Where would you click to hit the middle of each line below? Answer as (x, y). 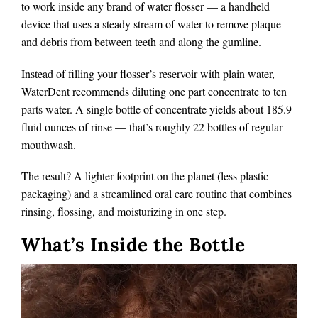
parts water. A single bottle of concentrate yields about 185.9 (157, 109)
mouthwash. (49, 144)
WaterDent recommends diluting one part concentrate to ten (154, 91)
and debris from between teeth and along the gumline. (141, 42)
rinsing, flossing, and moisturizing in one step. (124, 211)
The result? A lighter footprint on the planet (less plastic (145, 175)
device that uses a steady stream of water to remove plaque (151, 24)
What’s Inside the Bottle (133, 244)
